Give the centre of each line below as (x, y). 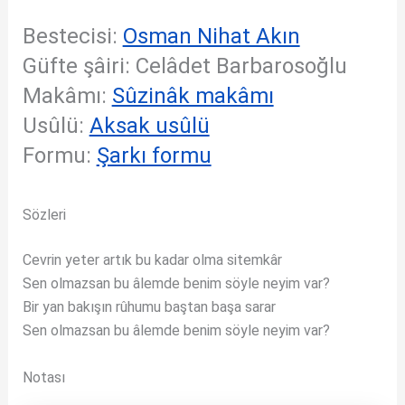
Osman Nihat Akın (211, 36)
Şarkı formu (154, 155)
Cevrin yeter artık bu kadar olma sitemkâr (152, 260)
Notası (43, 377)
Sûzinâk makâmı (193, 96)
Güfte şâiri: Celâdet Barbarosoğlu (184, 66)
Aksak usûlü (149, 126)
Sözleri (44, 215)
